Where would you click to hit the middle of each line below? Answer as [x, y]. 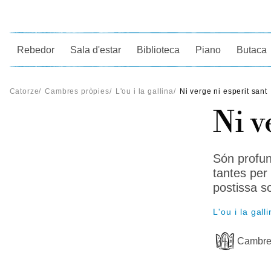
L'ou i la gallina [144, 91]
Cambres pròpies [77, 91]
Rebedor [36, 50]
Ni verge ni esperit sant [223, 91]
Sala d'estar [96, 50]
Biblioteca [158, 50]
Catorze [24, 91]
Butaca [252, 50]
